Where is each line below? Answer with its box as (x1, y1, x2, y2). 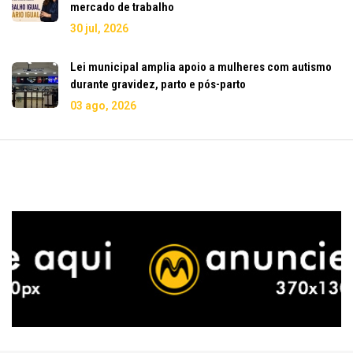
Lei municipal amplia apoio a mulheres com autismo (70, 59, 332, 74)
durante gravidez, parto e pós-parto (70, 76, 246, 91)
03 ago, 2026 (70, 98, 136, 112)
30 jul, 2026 (70, 21, 128, 35)
